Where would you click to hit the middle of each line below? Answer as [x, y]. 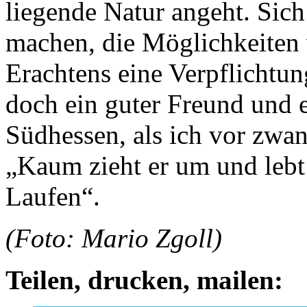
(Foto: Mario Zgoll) [114, 238]
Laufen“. [53, 197]
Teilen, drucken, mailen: [144, 280]
